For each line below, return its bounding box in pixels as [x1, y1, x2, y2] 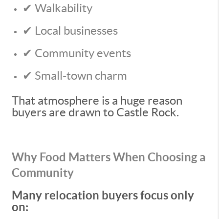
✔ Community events [22, 46, 131, 60]
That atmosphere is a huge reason [12, 94, 182, 107]
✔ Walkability [22, 1, 92, 15]
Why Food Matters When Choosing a [12, 151, 206, 164]
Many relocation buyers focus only [12, 189, 194, 202]
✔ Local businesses [22, 24, 118, 37]
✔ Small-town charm [22, 69, 127, 82]
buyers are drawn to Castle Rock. [12, 106, 179, 119]
